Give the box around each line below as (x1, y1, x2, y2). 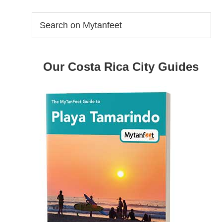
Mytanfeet (31, 37, 65, 46)
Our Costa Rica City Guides (43, 60, 199, 73)
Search (31, 13, 56, 22)
